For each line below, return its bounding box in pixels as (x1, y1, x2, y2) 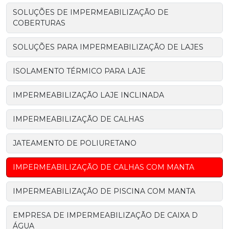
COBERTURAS (13, 18, 65, 28)
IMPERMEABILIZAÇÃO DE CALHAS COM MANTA (13, 162, 194, 172)
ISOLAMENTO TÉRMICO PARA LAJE (13, 66, 146, 76)
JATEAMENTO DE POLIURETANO (13, 138, 136, 148)
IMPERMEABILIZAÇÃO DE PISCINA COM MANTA (13, 186, 195, 196)
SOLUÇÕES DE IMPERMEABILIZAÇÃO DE (13, 7, 169, 17)
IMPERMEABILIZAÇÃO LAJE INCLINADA (13, 90, 164, 100)
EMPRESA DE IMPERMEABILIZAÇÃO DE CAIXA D (13, 210, 198, 220)
